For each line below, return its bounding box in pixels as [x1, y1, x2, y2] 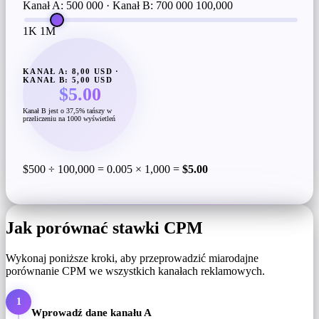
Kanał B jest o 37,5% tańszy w [23, 107, 112, 115]
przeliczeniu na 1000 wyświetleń [23, 115, 115, 123]
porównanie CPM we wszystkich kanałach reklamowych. [6, 265, 265, 278]
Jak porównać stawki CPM [6, 219, 203, 238]
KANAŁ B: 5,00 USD [23, 75, 113, 85]
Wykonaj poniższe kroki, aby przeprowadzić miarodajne [6, 252, 258, 265]
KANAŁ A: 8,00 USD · [23, 67, 120, 76]
